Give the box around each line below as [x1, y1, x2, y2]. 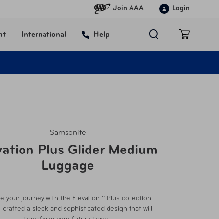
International [22, 30, 66, 39]
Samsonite [49, 129, 86, 137]
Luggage [41, 159, 94, 173]
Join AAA [113, 5, 144, 12]
